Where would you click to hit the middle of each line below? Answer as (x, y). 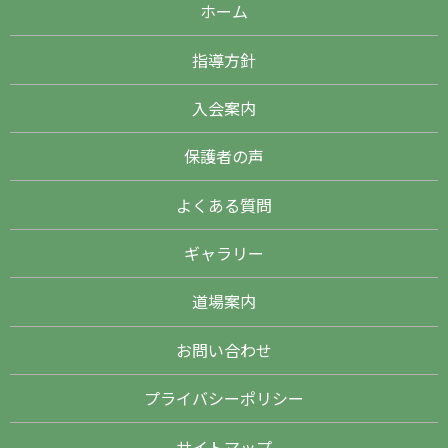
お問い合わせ (224, 349)
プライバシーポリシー (224, 398)
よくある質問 (224, 204)
